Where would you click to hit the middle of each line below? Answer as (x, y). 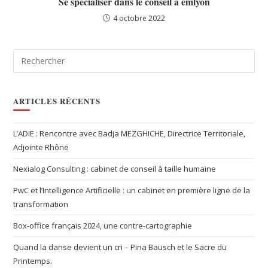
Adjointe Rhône (41, 147)
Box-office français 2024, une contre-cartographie (103, 225)
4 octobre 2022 (139, 18)
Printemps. (33, 261)
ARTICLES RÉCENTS (57, 100)
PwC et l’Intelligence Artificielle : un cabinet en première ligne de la (132, 190)
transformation (41, 204)
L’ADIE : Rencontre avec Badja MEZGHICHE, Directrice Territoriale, (130, 133)
